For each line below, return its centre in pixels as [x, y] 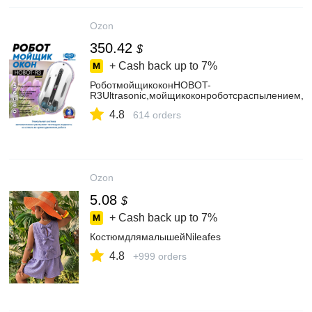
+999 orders [160, 256]
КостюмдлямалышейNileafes [155, 237]
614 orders [157, 115]
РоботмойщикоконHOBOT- [150, 85]
